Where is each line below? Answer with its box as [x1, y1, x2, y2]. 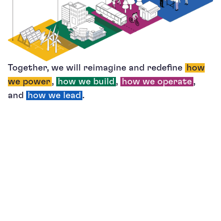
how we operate [122, 76, 192, 86]
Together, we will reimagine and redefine [8, 63, 185, 73]
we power [8, 76, 50, 86]
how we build [58, 76, 114, 86]
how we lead [28, 90, 81, 100]
